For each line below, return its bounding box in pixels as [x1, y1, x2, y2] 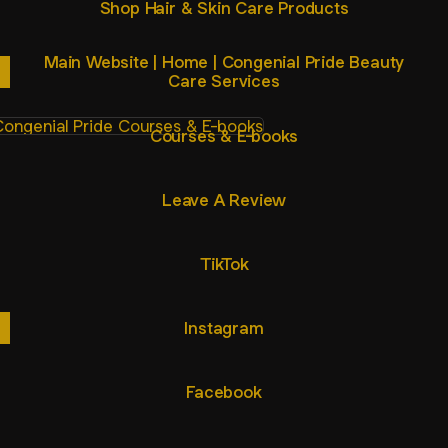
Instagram [184, 316, 264, 339]
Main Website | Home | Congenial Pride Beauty [43, 51, 405, 73]
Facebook [186, 380, 262, 403]
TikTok [199, 252, 249, 275]
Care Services [168, 70, 280, 92]
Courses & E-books [149, 124, 299, 147]
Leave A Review [161, 188, 287, 211]
